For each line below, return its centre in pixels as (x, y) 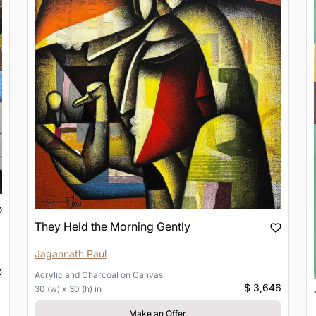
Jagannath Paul (70, 254)
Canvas (147, 275)
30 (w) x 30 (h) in (68, 289)
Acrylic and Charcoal (76, 275)
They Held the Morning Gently (112, 227)
